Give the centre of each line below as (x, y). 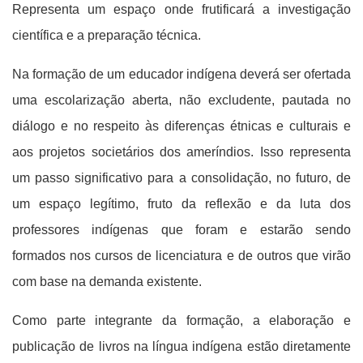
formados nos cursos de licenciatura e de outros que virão (181, 256)
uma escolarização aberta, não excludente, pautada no (181, 100)
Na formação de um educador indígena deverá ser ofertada (181, 74)
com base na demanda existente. (107, 282)
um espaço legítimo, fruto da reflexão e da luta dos (181, 204)
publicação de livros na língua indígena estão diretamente (181, 346)
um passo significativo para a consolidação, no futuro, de (181, 178)
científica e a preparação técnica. (107, 35)
